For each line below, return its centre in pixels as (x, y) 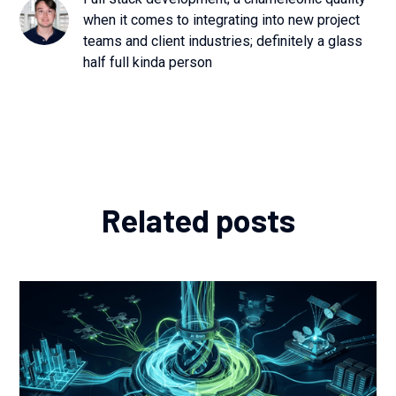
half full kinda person (148, 62)
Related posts (198, 220)
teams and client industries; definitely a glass (223, 41)
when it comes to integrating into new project (222, 20)
